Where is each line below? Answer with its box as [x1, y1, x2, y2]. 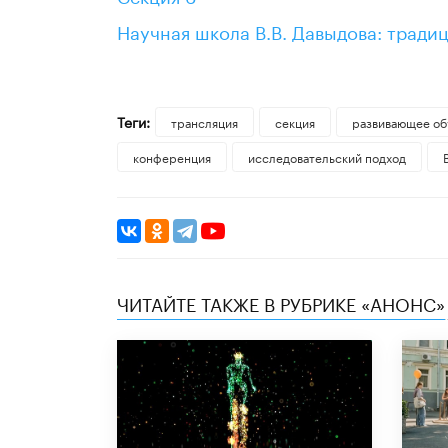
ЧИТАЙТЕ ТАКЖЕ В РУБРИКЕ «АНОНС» [117, 288, 445, 317]
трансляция [170, 112, 238, 132]
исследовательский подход [247, 147, 406, 167]
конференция [133, 147, 211, 167]
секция [274, 112, 315, 132]
